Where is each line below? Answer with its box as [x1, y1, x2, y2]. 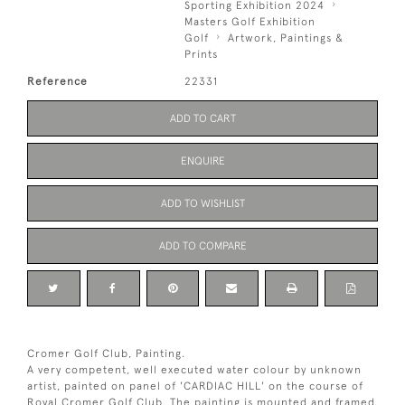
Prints [184, 48, 219, 61]
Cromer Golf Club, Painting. [27, 347, 185, 361]
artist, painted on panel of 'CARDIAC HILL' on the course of [27, 380, 363, 393]
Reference [27, 75, 88, 89]
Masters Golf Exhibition [184, 15, 316, 29]
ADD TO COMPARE [158, 240, 247, 253]
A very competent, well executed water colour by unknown [27, 363, 362, 377]
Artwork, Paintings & [228, 32, 344, 45]
